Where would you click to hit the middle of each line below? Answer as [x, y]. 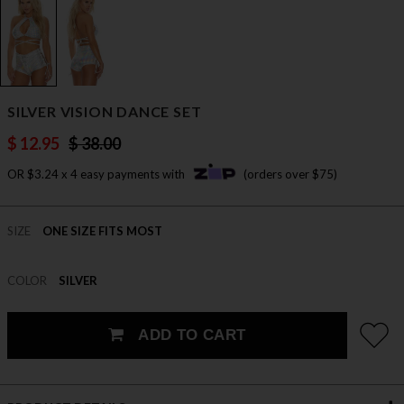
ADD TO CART [189, 335]
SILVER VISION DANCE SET [105, 112]
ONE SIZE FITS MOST [102, 231]
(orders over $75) [290, 174]
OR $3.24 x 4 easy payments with [97, 174]
